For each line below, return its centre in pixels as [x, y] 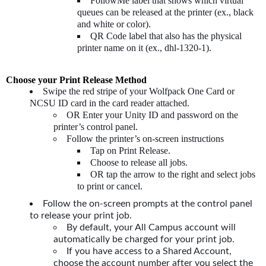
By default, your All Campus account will [151, 227]
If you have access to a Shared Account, [149, 251]
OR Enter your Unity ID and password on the [152, 115]
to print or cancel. [110, 186]
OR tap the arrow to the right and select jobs [173, 175]
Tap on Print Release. [130, 151]
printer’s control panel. [96, 127]
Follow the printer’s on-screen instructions [145, 139]
